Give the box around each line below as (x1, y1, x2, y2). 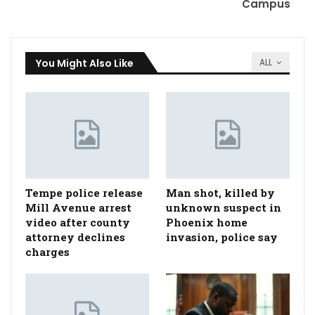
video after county (25, 215, 130, 230)
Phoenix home (166, 215, 247, 230)
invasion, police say (166, 230, 278, 245)
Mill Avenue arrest (25, 200, 131, 215)
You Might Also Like (36, 56, 134, 71)
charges (25, 245, 70, 259)
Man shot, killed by (166, 186, 275, 200)
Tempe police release (25, 186, 143, 200)
